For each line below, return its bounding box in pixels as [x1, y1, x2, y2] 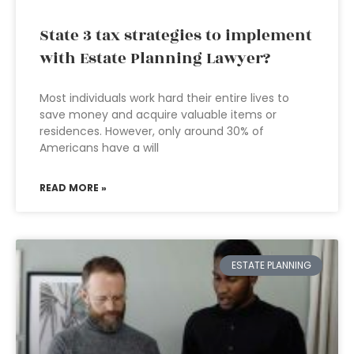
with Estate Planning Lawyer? [40, 47, 270, 70]
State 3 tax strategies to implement [40, 24, 312, 47]
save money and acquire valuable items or [40, 107, 277, 122]
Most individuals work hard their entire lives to [40, 90, 289, 106]
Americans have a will [40, 140, 159, 156]
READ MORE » [40, 181, 107, 194]
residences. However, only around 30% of [40, 123, 264, 139]
